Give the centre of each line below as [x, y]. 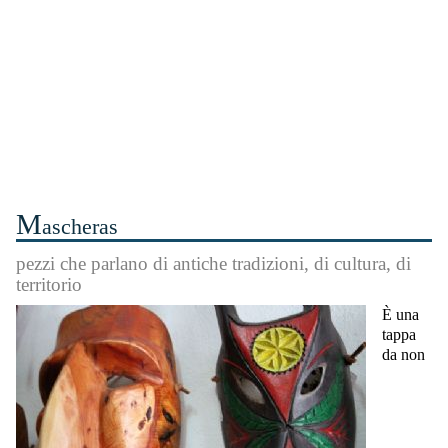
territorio [49, 284]
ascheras [80, 226]
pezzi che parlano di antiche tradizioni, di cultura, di [213, 263]
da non [403, 354]
